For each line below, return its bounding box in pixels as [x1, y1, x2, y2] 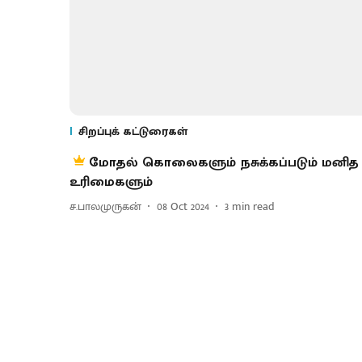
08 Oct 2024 [157, 197, 209, 217]
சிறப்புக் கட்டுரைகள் [78, 121, 187, 141]
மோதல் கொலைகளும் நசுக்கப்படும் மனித [89, 151, 359, 174]
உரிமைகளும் [69, 170, 153, 193]
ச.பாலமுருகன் [69, 197, 141, 217]
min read [232, 197, 275, 217]
